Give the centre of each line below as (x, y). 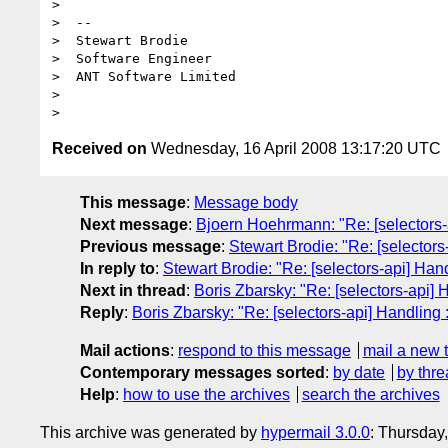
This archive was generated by (150, 432)
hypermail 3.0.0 (315, 432)
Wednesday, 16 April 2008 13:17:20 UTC (294, 148)
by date (359, 372)
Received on (99, 148)
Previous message (150, 246)
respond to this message (264, 350)
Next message (134, 224)
